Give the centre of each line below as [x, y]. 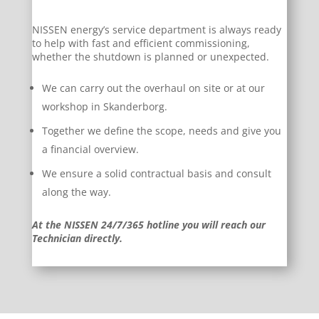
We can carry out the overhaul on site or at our [153, 88]
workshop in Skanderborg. [104, 106]
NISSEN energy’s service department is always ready [156, 29]
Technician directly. [77, 238]
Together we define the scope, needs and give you [161, 130]
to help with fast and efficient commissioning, [141, 43]
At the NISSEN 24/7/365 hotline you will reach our [148, 224]
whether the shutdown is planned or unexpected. [150, 56]
